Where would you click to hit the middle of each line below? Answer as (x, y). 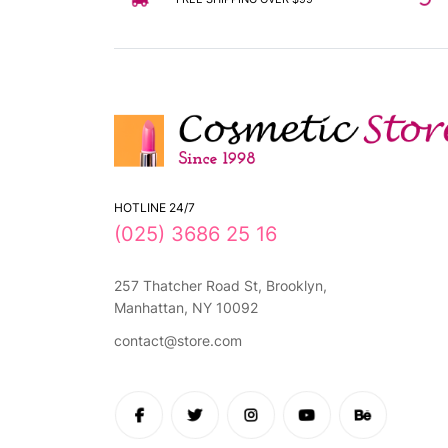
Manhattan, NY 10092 (186, 308)
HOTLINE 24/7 (154, 207)
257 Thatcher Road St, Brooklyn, (220, 286)
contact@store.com (178, 340)
